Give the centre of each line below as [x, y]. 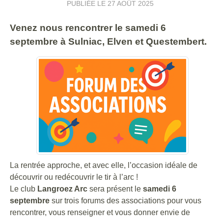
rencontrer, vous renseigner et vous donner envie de [100, 212]
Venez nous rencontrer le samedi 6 [88, 28]
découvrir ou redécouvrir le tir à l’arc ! [74, 177]
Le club [24, 189]
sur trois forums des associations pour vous [125, 201]
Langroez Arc [62, 189]
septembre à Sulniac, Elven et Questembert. [108, 41]
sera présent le [115, 189]
